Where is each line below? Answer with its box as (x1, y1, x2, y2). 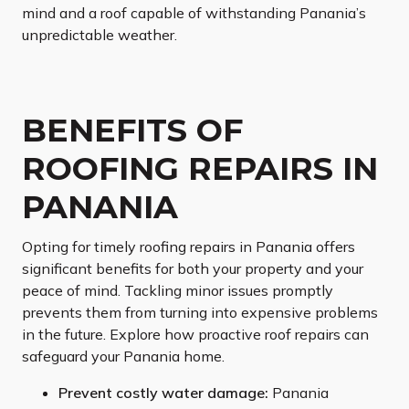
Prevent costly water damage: (58, 383, 268, 403)
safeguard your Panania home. (22, 347, 225, 366)
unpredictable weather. (22, 26, 177, 45)
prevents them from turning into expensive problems (22, 303, 378, 322)
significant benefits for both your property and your (22, 259, 363, 278)
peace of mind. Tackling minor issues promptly (22, 281, 333, 300)
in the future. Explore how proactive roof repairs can (22, 325, 369, 344)
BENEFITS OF (22, 110, 243, 151)
